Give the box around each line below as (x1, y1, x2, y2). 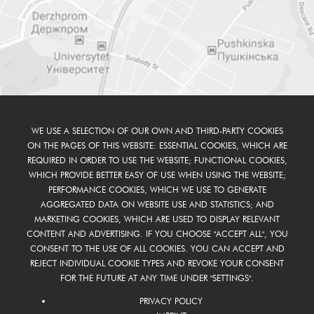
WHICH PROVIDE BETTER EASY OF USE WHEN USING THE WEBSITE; (28, 170, 286, 181)
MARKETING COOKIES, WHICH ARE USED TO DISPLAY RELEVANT (34, 214, 280, 225)
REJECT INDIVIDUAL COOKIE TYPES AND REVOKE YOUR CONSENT (30, 258, 284, 269)
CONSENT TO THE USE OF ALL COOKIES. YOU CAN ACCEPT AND (29, 243, 285, 254)
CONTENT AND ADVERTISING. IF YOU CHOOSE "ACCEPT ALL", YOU (26, 228, 288, 240)
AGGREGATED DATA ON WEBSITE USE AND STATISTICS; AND (40, 199, 274, 210)
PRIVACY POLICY (139, 296, 203, 307)
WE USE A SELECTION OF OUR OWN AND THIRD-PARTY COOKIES (31, 125, 283, 137)
